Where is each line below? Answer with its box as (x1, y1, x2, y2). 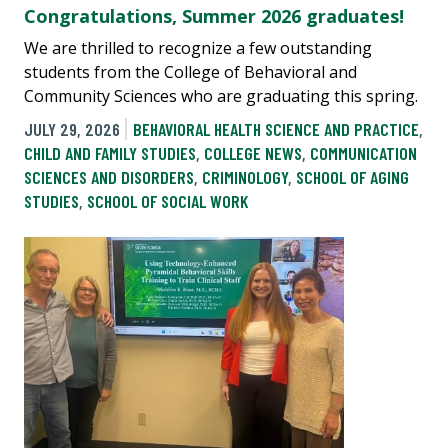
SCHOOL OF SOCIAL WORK (87, 189, 248, 212)
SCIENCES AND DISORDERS (24, 165, 194, 188)
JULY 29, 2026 (24, 117, 120, 140)
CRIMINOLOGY (202, 165, 288, 188)
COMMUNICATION (310, 141, 417, 164)
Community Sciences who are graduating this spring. (24, 84, 418, 107)
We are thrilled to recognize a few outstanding (24, 36, 372, 59)
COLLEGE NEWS (204, 141, 302, 164)
